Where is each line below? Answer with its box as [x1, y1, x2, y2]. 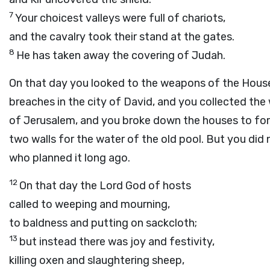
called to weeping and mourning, [9, 198, 170, 211]
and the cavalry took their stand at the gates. [9, 30, 234, 43]
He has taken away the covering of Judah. [16, 49, 225, 62]
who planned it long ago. [9, 151, 130, 165]
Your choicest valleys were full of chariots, [15, 11, 225, 25]
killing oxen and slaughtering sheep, [9, 254, 184, 267]
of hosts [146, 179, 191, 192]
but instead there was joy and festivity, [19, 235, 215, 248]
